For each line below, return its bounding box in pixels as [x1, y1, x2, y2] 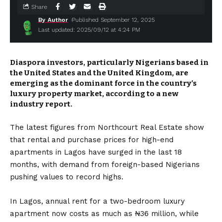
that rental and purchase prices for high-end [10, 135, 173, 144]
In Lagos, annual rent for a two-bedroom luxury [10, 197, 185, 206]
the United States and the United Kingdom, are [10, 68, 188, 77]
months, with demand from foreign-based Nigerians [10, 160, 200, 169]
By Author [38, 16, 68, 23]
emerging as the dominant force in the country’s [10, 79, 197, 88]
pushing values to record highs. [10, 172, 123, 181]
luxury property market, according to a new [10, 89, 178, 98]
